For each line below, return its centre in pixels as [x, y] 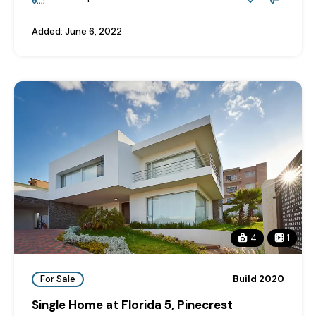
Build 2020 [259, 279]
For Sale [58, 279]
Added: [47, 32]
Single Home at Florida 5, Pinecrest [132, 304]
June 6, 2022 [92, 32]
